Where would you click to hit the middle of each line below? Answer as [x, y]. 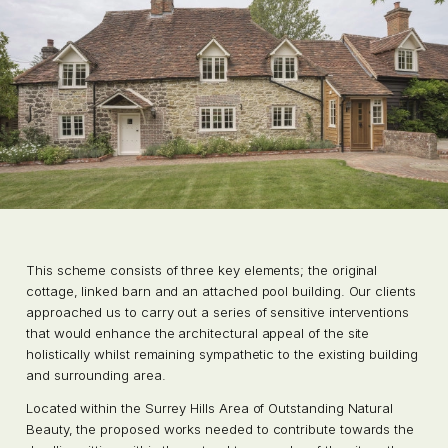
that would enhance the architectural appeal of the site [197, 333]
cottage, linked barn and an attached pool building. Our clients [220, 291]
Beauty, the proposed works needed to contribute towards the [220, 429]
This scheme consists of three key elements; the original [201, 270]
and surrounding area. [95, 375]
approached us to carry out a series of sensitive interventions [217, 312]
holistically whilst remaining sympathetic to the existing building [221, 354]
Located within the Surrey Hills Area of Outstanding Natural [209, 408]
